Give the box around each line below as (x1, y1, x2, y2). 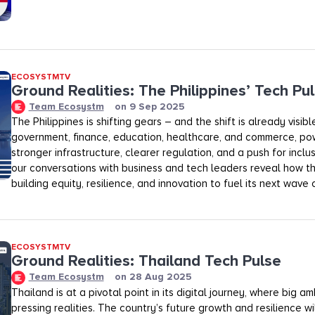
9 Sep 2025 (129, 100, 185, 112)
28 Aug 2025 (129, 271, 192, 283)
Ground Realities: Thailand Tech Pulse (11, 252, 281, 271)
